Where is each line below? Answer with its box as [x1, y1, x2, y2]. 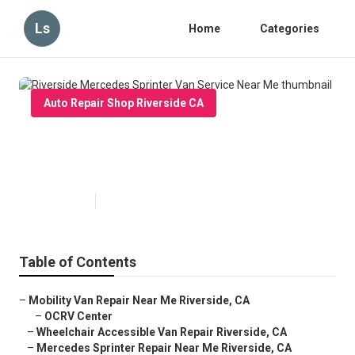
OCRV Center [44, 310, 113, 323]
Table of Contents [19, 254, 136, 271]
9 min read [104, 196, 151, 208]
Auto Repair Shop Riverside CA [44, 97, 204, 109]
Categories [260, 22, 319, 35]
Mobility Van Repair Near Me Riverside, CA [29, 294, 250, 307]
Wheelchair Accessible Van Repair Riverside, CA [36, 326, 287, 339]
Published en [31, 196, 87, 208]
